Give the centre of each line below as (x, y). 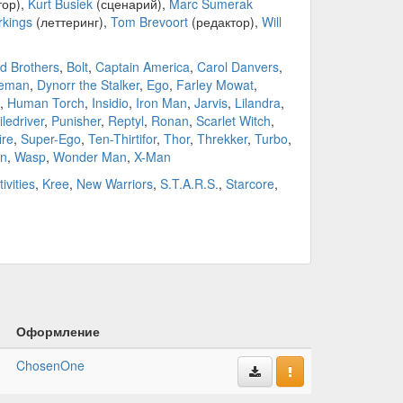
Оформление (58, 331)
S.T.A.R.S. (189, 184)
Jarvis (210, 103)
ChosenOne (50, 366)
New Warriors (114, 184)
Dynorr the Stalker (88, 85)
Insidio (110, 103)
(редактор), (224, 22)
